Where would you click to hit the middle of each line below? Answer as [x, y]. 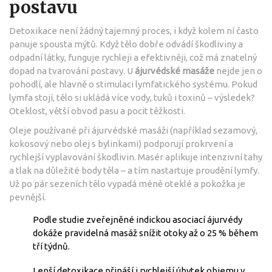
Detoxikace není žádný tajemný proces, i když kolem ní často [134, 30]
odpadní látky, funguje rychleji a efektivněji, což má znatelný [133, 57]
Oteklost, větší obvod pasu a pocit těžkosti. [97, 110]
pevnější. [28, 197]
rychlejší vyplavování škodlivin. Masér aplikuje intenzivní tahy [136, 157]
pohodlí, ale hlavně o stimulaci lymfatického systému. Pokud [133, 84]
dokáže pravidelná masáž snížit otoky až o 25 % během [145, 233]
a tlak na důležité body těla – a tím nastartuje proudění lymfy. [134, 170]
